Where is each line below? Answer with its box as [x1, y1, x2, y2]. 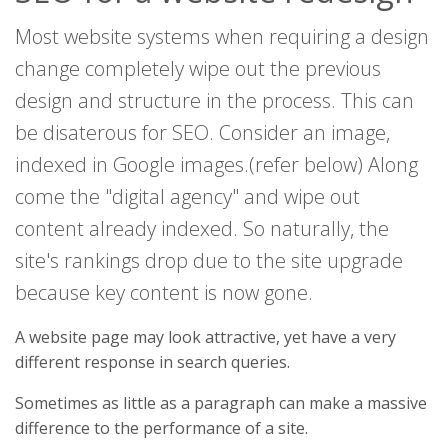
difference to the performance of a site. [15, 416, 308, 439]
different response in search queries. [15, 350, 290, 373]
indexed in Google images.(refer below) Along [15, 150, 418, 178]
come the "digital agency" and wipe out [15, 182, 360, 210]
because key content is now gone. [15, 278, 313, 306]
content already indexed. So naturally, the [15, 214, 389, 242]
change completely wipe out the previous [15, 54, 381, 82]
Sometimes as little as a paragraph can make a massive [15, 391, 427, 414]
